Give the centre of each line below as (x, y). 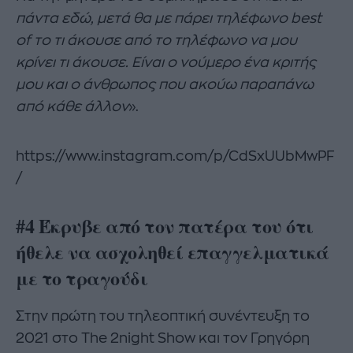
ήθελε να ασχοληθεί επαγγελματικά (173, 252)
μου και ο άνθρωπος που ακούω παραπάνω (165, 85)
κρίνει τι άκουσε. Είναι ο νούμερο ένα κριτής (166, 63)
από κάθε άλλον (72, 107)
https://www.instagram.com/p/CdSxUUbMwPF (175, 156)
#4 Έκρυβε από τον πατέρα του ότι (165, 226)
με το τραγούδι (82, 278)
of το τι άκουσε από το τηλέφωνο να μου (156, 41)
